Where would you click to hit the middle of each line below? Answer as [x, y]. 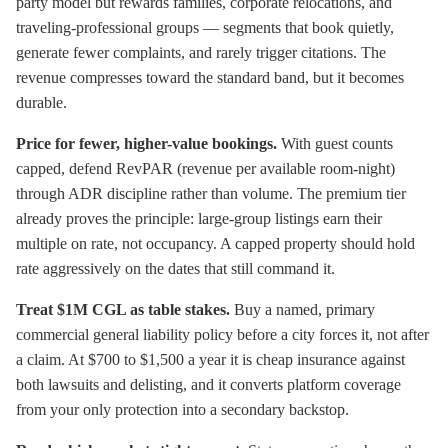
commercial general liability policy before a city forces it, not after [222, 334]
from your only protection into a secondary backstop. [182, 409]
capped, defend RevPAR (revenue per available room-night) [205, 168]
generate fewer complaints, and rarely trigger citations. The [201, 52]
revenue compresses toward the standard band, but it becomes [210, 77]
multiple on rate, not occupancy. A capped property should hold [215, 243]
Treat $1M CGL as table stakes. [123, 309]
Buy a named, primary [302, 309]
